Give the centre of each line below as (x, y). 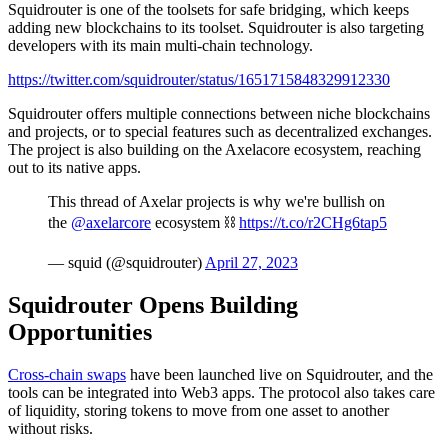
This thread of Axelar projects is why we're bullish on (216, 201)
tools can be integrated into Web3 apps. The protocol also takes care (221, 392)
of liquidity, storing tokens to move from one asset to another (198, 410)
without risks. (50, 428)
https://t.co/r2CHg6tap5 (313, 222)
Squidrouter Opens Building (153, 304)
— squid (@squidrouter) (126, 262)
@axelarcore (111, 222)
